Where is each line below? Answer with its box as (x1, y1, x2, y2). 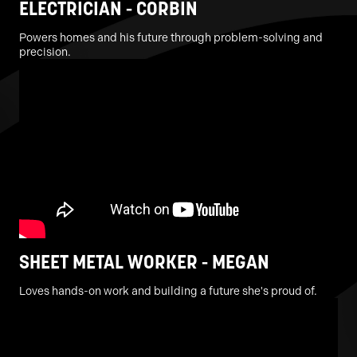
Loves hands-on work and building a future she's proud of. (19, 284, 317, 297)
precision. (19, 45, 71, 58)
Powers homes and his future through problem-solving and (19, 31, 323, 44)
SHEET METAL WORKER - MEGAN (19, 249, 269, 274)
